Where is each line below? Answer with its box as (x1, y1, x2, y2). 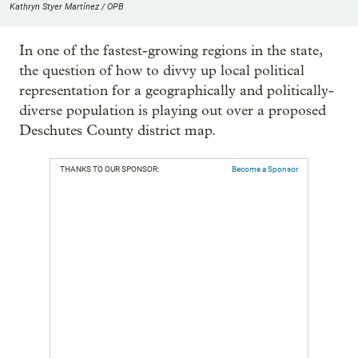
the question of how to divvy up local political (19, 62, 304, 79)
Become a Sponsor (232, 164, 298, 173)
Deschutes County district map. (19, 121, 216, 139)
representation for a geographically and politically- (19, 82, 334, 99)
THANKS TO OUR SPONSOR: (60, 164, 159, 173)
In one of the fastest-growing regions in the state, (19, 42, 322, 59)
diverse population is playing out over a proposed (19, 101, 326, 119)
